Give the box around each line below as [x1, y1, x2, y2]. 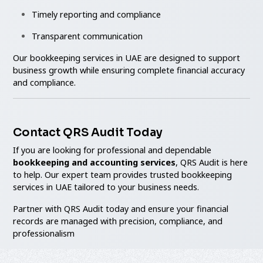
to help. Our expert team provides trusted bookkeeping [13, 168, 232, 180]
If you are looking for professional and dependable [13, 144, 212, 156]
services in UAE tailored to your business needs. [13, 181, 200, 193]
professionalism [13, 227, 75, 239]
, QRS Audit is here [176, 156, 248, 168]
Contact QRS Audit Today [13, 124, 163, 140]
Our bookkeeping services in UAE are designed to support [13, 52, 241, 63]
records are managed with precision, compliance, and [13, 215, 223, 227]
